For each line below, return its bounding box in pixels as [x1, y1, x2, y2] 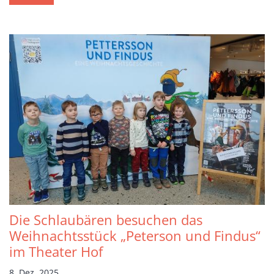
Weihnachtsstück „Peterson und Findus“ [9, 226, 261, 245]
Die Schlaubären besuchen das [9, 210, 202, 229]
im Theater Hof [9, 242, 103, 261]
